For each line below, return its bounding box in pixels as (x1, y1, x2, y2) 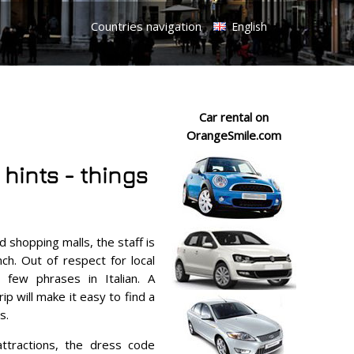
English (228, 19, 267, 34)
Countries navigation (91, 18, 201, 34)
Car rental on (199, 109, 269, 125)
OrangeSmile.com (186, 127, 281, 143)
